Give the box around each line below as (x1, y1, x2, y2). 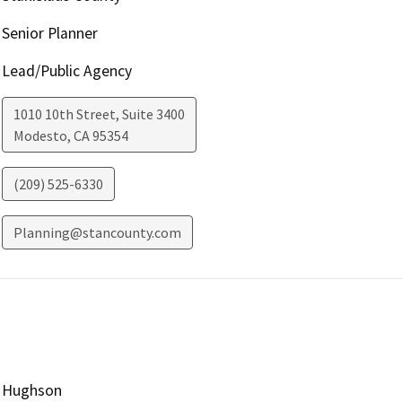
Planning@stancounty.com (13, 223, 181, 241)
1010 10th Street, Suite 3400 (13, 104, 185, 123)
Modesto (13, 126, 67, 144)
